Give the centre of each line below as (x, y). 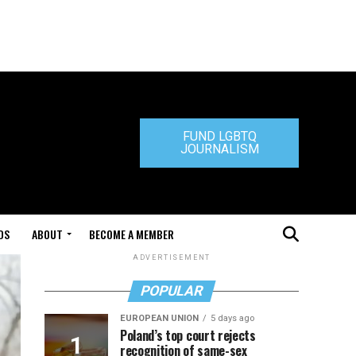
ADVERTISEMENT (172, 257)
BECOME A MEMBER (132, 234)
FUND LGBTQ (219, 136)
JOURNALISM (219, 149)
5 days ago (232, 318)
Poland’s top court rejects (188, 335)
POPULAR (172, 291)
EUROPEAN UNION (159, 318)
